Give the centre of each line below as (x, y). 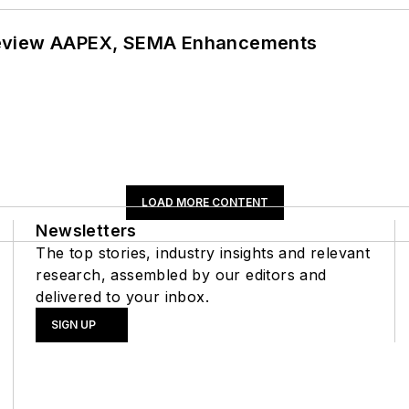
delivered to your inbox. (122, 296)
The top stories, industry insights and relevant (203, 252)
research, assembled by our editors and (181, 274)
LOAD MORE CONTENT (204, 202)
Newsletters (86, 230)
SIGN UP (74, 324)
